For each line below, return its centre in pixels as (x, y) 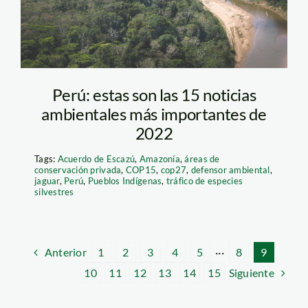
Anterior (66, 252)
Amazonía (159, 158)
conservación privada (78, 169)
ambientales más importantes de (154, 113)
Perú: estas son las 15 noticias (154, 94)
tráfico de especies (205, 180)
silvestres (54, 191)
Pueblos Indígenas (125, 180)
